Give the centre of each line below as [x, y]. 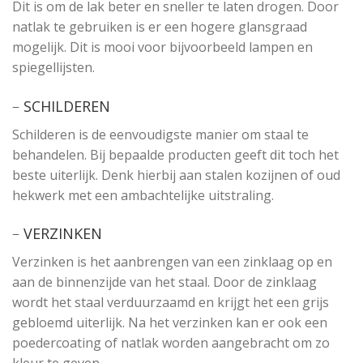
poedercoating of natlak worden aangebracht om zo [171, 343]
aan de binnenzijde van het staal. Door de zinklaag [164, 282]
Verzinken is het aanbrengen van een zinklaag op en [172, 262]
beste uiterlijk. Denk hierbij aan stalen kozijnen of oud [176, 175]
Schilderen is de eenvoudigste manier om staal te [160, 134]
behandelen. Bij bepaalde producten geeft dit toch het [175, 154]
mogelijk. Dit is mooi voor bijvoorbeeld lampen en [162, 47]
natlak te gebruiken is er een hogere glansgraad [160, 26]
